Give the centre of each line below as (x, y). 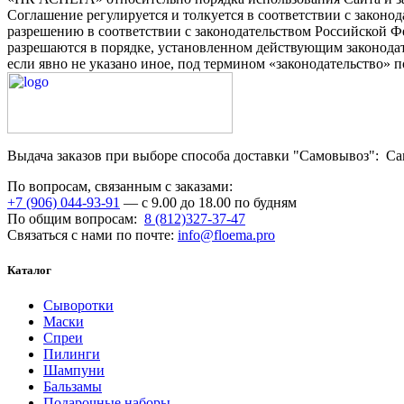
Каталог (29, 271)
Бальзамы (73, 387)
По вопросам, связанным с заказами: (124, 186)
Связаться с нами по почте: (92, 235)
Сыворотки (78, 306)
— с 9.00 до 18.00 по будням (208, 202)
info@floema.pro (226, 235)
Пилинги (72, 354)
